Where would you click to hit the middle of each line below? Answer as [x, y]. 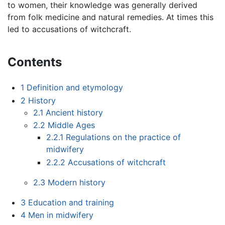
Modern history [77, 182]
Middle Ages [72, 125]
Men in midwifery [61, 215]
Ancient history [75, 112]
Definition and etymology [75, 87]
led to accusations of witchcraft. [69, 29]
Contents [35, 62]
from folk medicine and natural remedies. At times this [110, 17]
